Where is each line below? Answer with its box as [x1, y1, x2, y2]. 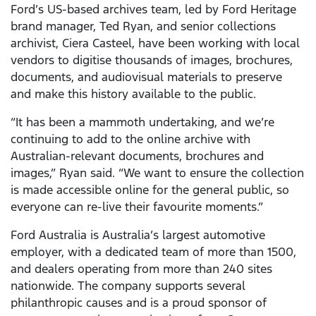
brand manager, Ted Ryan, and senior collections [11, 18, 276, 34]
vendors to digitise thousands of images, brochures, [11, 51, 293, 68]
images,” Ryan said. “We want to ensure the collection [11, 164, 304, 181]
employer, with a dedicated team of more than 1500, [11, 243, 296, 260]
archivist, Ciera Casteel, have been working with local [11, 35, 300, 51]
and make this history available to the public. [11, 85, 260, 102]
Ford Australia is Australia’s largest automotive [11, 226, 265, 243]
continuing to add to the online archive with [11, 130, 250, 147]
